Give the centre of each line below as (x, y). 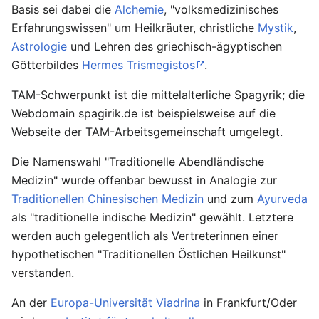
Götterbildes (47, 65)
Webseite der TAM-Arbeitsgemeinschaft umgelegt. (147, 132)
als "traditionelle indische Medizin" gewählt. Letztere (152, 217)
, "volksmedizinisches (221, 9)
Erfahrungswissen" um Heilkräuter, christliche (135, 28)
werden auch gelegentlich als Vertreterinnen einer (145, 236)
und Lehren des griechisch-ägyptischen (174, 46)
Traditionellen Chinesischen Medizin (108, 199)
